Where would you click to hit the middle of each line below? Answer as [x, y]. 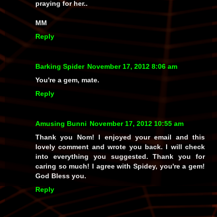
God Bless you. [61, 176]
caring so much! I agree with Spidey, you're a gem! [120, 166]
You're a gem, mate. [67, 80]
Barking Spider [60, 66]
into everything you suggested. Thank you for [120, 156]
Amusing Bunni [61, 123]
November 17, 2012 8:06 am [132, 66]
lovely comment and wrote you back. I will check [120, 147]
